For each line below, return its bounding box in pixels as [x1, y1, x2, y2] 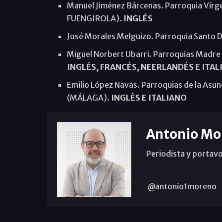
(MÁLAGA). [66, 92, 111, 103]
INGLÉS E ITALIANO [111, 92, 187, 103]
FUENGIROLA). [66, 13, 122, 23]
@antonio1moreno [146, 181, 217, 192]
